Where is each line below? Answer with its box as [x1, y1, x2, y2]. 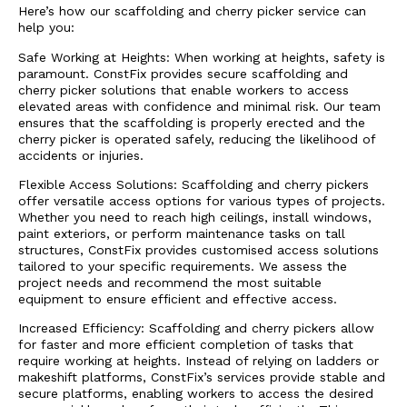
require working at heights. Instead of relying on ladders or [18, 353, 379, 369]
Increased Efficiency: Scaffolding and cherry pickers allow [18, 321, 374, 336]
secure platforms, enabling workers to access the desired [18, 386, 373, 402]
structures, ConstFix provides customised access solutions [18, 243, 379, 258]
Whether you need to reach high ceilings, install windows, [18, 210, 372, 225]
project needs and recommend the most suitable [18, 275, 322, 291]
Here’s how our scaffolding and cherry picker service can [18, 4, 366, 19]
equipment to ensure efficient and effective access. [18, 292, 337, 307]
